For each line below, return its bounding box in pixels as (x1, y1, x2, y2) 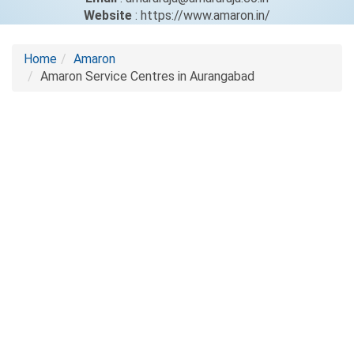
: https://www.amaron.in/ (132, 8, 270, 23)
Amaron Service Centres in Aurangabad (40, 69, 254, 84)
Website (84, 8, 132, 23)
